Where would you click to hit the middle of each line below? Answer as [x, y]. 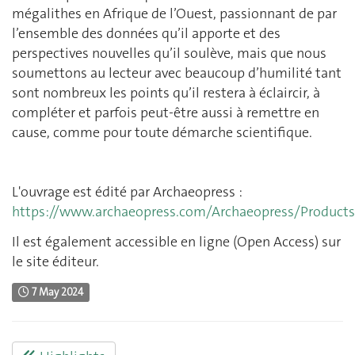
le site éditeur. [55, 261]
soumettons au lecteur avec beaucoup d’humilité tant [177, 73]
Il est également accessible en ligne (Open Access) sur [176, 241]
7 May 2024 [57, 292]
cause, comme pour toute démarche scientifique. [162, 133]
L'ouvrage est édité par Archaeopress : [127, 192]
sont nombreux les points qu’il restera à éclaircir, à [166, 93]
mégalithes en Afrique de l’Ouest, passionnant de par [174, 14]
